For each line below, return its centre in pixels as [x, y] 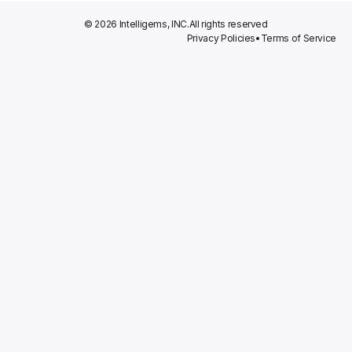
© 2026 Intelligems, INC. [137, 24]
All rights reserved [228, 24]
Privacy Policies [221, 38]
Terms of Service [298, 38]
